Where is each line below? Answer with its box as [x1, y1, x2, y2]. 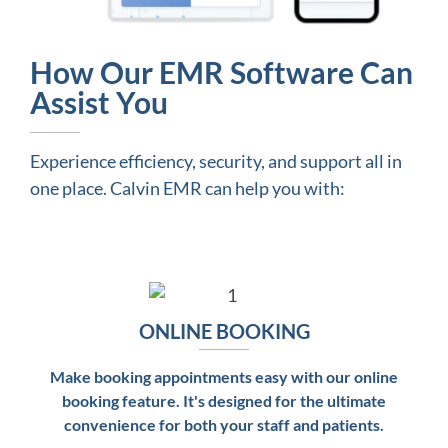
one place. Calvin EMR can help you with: [30, 177, 348, 200]
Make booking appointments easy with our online [50, 367, 398, 387]
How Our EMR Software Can [30, 54, 413, 91]
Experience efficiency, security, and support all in [30, 150, 402, 173]
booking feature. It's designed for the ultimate [62, 391, 386, 411]
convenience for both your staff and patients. [64, 415, 384, 435]
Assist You [30, 84, 168, 121]
